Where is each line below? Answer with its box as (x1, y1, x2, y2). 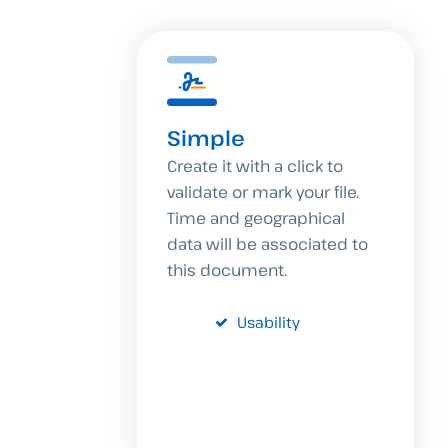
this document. (167, 259, 287, 281)
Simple (167, 124, 245, 152)
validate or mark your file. (167, 181, 359, 203)
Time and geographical (167, 207, 345, 229)
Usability (233, 311, 300, 332)
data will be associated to (167, 233, 368, 255)
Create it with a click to (167, 155, 343, 177)
